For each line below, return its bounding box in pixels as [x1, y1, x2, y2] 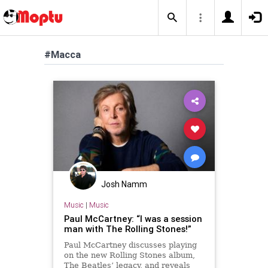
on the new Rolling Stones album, [63, 250, 195, 260]
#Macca [44, 48, 81, 61]
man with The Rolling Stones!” [63, 223, 191, 234]
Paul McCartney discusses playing [63, 240, 197, 249]
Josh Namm [101, 179, 147, 190]
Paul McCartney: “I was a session [63, 212, 202, 224]
